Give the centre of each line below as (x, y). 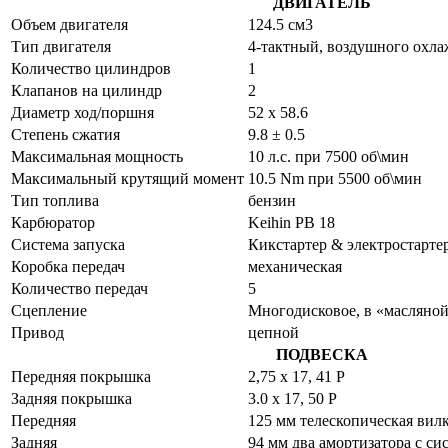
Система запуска (68, 244)
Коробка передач (68, 266)
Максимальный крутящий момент (127, 178)
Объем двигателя (69, 24)
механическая (295, 266)
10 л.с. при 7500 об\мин (328, 156)
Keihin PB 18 (291, 222)
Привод (37, 332)
